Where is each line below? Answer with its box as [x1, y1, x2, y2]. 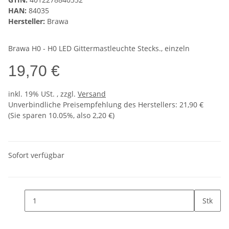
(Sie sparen [8, 110, 49, 121]
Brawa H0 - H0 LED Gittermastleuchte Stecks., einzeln [8, 43, 190, 54]
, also [73, 110, 93, 121]
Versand [78, 89, 106, 99]
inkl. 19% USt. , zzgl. [8, 89, 78, 99]
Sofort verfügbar [8, 150, 64, 161]
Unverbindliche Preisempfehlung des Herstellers [8, 100, 175, 110]
